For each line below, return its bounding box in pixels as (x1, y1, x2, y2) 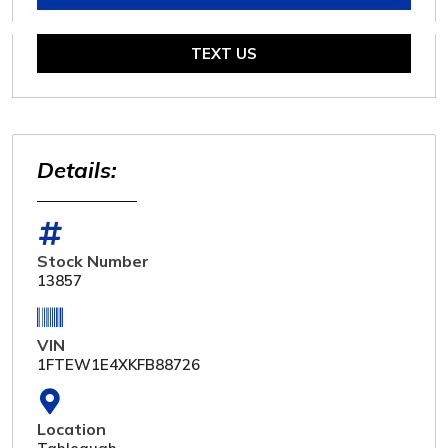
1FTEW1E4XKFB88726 (37, 355, 200, 375)
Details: (37, 156, 116, 185)
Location (37, 419, 106, 440)
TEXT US (191, 44, 257, 64)
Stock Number (37, 251, 149, 272)
